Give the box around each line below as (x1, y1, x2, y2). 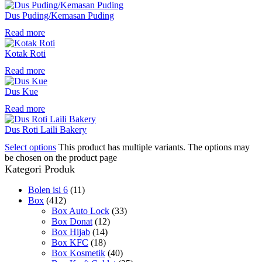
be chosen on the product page (5, 152, 117, 163)
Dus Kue (5, 87, 38, 97)
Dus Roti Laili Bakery (5, 125, 87, 135)
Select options (5, 142, 56, 152)
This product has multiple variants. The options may (58, 142, 250, 152)
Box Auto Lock (51, 205, 109, 216)
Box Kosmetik (51, 247, 105, 258)
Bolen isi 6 (28, 184, 68, 195)
